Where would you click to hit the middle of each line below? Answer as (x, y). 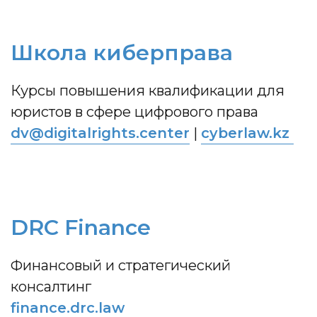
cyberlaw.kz (245, 133)
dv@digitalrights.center (100, 133)
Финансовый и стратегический (121, 265)
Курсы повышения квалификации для (148, 91)
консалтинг (51, 287)
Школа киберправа (122, 53)
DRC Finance (81, 227)
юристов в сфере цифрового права (134, 112)
